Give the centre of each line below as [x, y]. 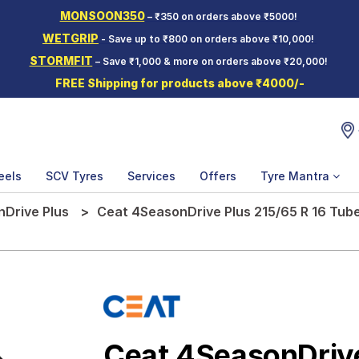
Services [151, 176]
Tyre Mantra [296, 176]
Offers [218, 176]
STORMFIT [61, 61]
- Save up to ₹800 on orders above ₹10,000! [208, 39]
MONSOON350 [102, 16]
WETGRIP [71, 38]
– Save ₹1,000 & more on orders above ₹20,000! [211, 61]
